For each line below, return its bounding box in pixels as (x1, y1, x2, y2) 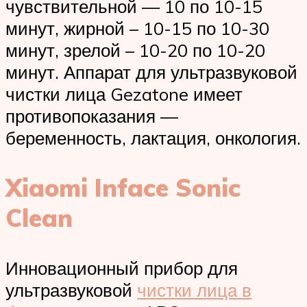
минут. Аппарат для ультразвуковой (5, 60, 297, 83)
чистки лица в (137, 278, 251, 301)
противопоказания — (5, 104, 178, 127)
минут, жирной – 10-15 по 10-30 (5, 16, 269, 39)
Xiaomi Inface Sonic (5, 172, 241, 203)
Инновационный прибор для (5, 256, 238, 279)
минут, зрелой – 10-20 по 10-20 (5, 38, 265, 61)
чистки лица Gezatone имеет (5, 82, 243, 105)
